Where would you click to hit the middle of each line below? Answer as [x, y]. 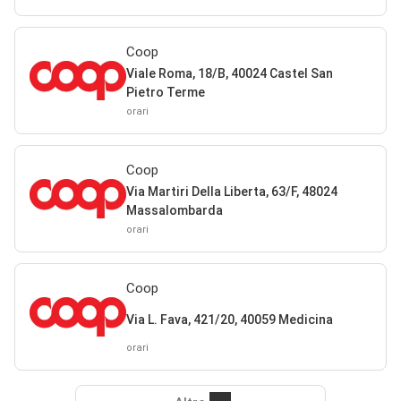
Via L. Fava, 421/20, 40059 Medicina [229, 319]
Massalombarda [174, 210]
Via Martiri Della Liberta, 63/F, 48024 [231, 192]
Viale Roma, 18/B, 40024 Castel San [229, 73]
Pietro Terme [165, 92]
